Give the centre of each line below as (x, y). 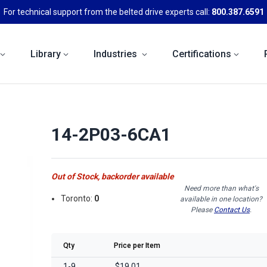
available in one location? (221, 199)
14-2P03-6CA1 (111, 134)
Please (202, 209)
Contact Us (232, 209)
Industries (117, 54)
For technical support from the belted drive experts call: (107, 12)
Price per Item (137, 245)
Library (46, 54)
